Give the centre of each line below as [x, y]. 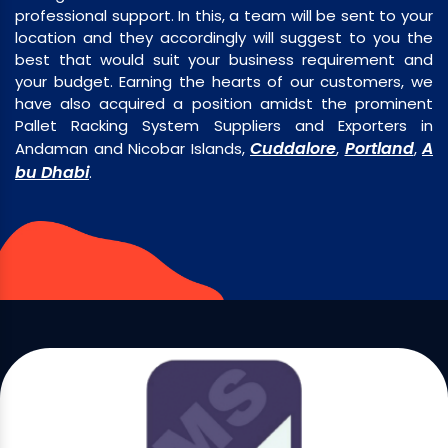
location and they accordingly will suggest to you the [224, 37]
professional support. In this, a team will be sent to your [224, 15]
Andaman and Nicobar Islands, [132, 148]
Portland [379, 148]
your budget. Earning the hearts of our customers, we [224, 81]
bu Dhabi [52, 172]
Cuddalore [293, 148]
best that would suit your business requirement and [224, 59]
